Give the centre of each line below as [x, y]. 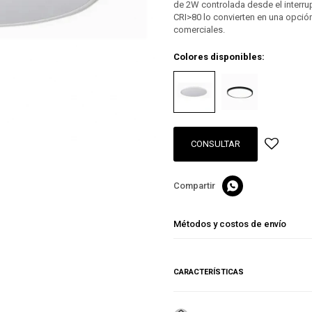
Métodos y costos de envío [230, 224]
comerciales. [199, 30]
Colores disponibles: [219, 57]
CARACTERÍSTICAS [209, 272]
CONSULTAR [216, 144]
